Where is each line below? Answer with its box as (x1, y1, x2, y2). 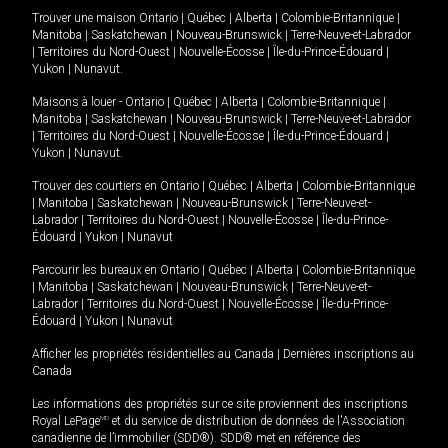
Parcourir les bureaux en (32, 263, 160, 278)
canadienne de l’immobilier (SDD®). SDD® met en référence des (32, 431, 361, 446)
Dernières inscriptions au (283, 347, 414, 362)
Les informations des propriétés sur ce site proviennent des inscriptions (32, 397, 408, 412)
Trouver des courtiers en (32, 179, 160, 194)
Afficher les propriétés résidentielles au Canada (32, 347, 274, 362)
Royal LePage (32, 414, 100, 429)
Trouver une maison (32, 11, 136, 26)
